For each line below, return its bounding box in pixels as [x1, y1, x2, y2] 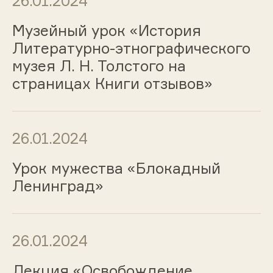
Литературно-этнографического [12, 39, 250, 58]
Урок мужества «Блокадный [12, 158, 221, 177]
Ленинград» [12, 176, 104, 195]
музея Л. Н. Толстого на [12, 57, 186, 76]
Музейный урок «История [12, 21, 201, 40]
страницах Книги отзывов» [12, 74, 213, 93]
